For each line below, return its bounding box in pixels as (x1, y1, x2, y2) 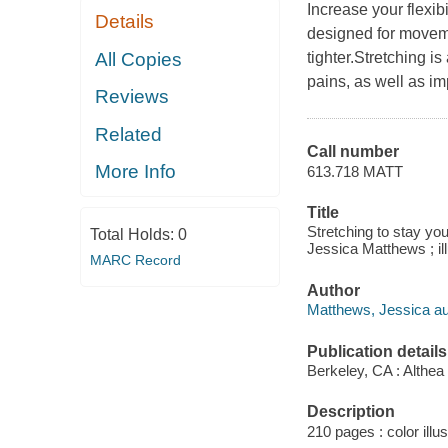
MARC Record (89, 251, 181, 268)
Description (306, 403, 395, 421)
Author (306, 281, 360, 299)
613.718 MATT (306, 162, 403, 180)
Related (95, 123, 163, 145)
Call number (306, 143, 399, 161)
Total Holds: (89, 225, 178, 243)
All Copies (95, 48, 183, 70)
